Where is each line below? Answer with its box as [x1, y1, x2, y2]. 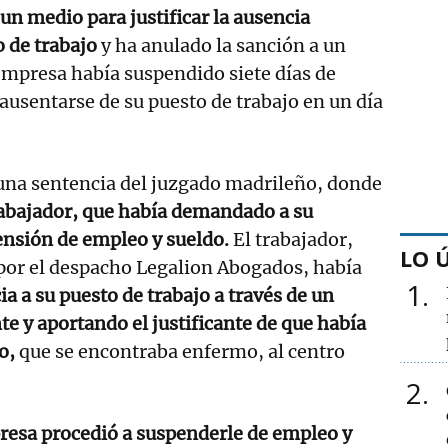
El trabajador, [233, 227, 353, 251]
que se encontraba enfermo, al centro [19, 339, 345, 363]
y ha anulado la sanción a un [97, 33, 346, 57]
